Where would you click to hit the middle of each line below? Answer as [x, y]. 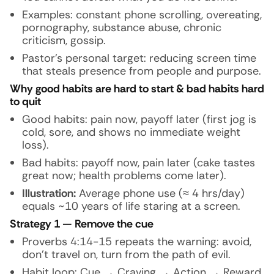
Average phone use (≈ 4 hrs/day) [160, 193]
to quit [25, 102]
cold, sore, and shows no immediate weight [131, 132]
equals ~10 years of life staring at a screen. [131, 206]
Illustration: [49, 193]
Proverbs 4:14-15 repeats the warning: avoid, [137, 242]
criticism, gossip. [64, 40]
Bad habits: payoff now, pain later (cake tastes [139, 163]
